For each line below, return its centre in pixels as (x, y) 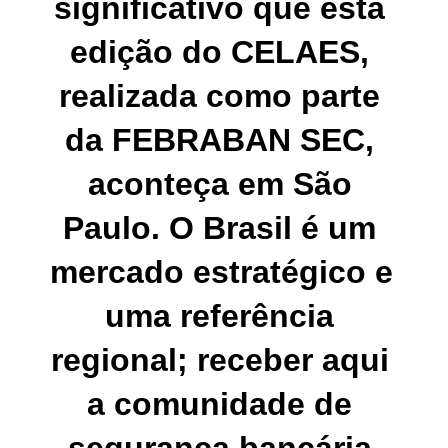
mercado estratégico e (221, 272)
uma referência (219, 316)
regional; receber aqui (219, 360)
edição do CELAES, (219, 52)
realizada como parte (219, 96)
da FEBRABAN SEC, (219, 140)
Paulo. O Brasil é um (219, 228)
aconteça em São (219, 184)
